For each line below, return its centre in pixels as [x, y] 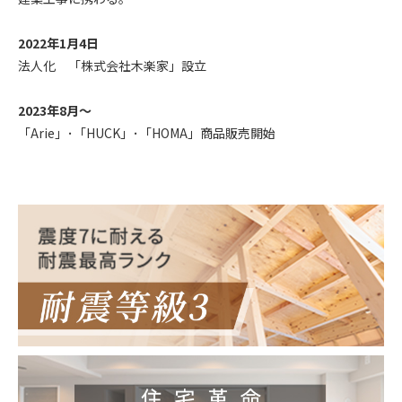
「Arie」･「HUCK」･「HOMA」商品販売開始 [147, 133]
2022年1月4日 [58, 43]
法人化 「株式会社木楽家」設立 [112, 65]
